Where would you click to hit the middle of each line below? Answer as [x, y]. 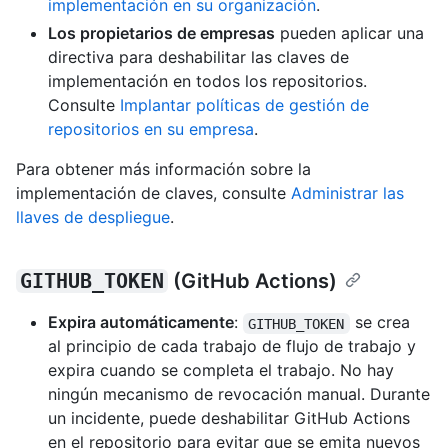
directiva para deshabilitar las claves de [198, 57]
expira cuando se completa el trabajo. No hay [221, 370]
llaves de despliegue [93, 217]
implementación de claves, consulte [153, 193]
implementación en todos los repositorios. [207, 81]
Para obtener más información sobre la [163, 169]
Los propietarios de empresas [161, 33]
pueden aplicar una [349, 33]
